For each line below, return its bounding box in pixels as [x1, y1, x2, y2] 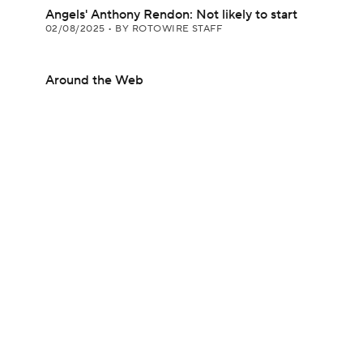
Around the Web [45, 72, 143, 88]
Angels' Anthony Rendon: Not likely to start [45, 6, 297, 23]
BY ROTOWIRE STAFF [115, 23, 223, 35]
